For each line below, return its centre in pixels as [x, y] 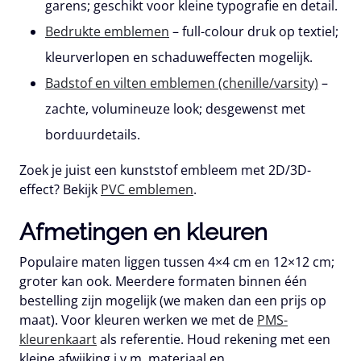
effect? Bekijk [60, 190]
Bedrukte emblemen [107, 32]
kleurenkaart [58, 340]
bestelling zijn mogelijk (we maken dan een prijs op [173, 301]
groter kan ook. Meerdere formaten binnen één [163, 282]
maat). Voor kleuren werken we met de [138, 320]
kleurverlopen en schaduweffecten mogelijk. [179, 58]
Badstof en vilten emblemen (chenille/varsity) [182, 83]
